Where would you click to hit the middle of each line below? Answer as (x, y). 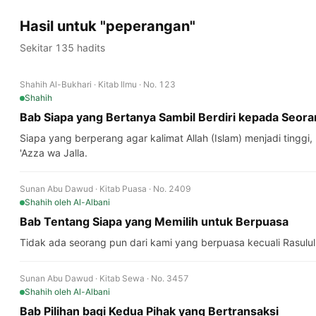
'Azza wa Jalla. (54, 153)
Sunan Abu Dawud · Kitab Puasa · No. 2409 (105, 189)
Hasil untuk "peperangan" (108, 26)
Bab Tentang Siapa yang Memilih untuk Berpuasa (154, 221)
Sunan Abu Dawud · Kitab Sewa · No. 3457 (104, 278)
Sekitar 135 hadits (62, 48)
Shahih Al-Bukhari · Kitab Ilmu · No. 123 (98, 84)
